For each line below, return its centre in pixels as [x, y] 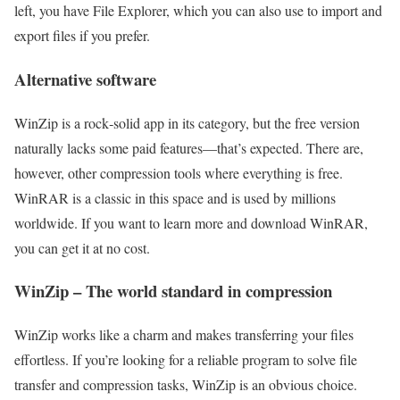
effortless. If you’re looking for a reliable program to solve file [186, 360]
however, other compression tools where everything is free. [179, 172]
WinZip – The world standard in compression [173, 291]
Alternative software [85, 79]
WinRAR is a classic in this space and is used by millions [175, 197]
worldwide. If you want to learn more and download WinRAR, [191, 222]
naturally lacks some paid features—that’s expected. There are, [189, 147]
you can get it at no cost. [82, 247]
